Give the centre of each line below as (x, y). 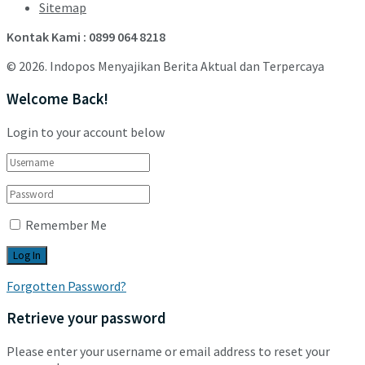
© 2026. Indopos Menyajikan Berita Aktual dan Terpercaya (165, 66)
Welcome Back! (57, 99)
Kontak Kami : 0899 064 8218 (86, 37)
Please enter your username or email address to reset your (168, 351)
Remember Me (66, 224)
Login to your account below (86, 132)
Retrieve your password (86, 319)
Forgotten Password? (66, 286)
